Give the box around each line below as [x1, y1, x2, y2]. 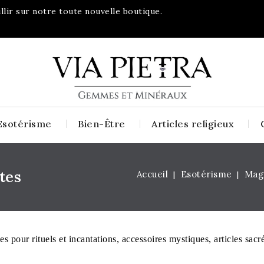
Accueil [136, 169, 169, 180]
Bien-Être [78, 118, 126, 130]
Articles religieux [151, 118, 235, 130]
